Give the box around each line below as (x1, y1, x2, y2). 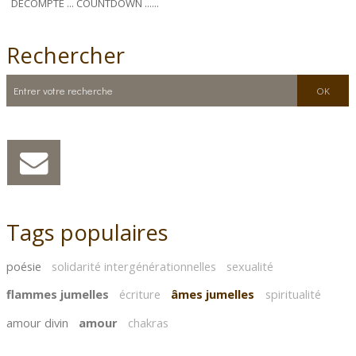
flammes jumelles (6, 286, 110, 303)
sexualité (226, 258, 274, 275)
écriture (119, 286, 161, 303)
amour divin (6, 314, 69, 331)
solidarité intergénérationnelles (52, 258, 217, 275)
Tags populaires (6, 216, 169, 247)
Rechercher (6, 39, 126, 70)
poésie (6, 258, 42, 275)
